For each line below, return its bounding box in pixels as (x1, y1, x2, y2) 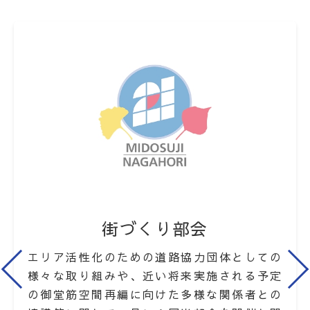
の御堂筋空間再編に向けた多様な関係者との (28, 286, 282, 302)
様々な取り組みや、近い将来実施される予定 (28, 267, 282, 283)
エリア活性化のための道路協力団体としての (28, 248, 282, 264)
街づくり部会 (102, 216, 208, 240)
